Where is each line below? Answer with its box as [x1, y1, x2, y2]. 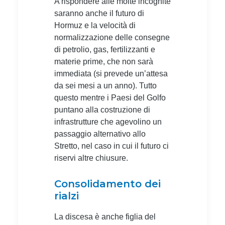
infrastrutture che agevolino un [54, 117, 162, 126]
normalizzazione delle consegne [54, 33, 170, 42]
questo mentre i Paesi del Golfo [54, 93, 166, 102]
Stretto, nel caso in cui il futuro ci [54, 141, 169, 150]
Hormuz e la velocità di [54, 21, 136, 30]
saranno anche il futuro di [54, 9, 144, 18]
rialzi [54, 189, 79, 202]
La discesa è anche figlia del [54, 212, 156, 221]
